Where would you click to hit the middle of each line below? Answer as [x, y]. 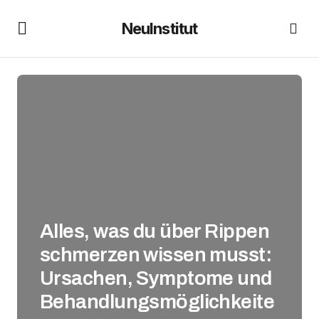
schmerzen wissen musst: [156, 255]
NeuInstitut [159, 28]
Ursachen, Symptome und [156, 278]
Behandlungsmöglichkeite [157, 302]
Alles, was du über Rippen [155, 231]
